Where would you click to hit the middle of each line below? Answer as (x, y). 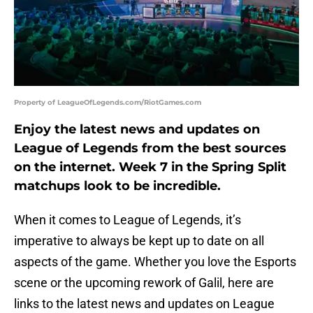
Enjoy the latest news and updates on (137, 130)
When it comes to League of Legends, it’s (128, 220)
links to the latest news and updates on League (144, 304)
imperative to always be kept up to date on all (139, 241)
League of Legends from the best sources (150, 148)
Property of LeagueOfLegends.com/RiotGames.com (108, 103)
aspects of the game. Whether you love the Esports (155, 262)
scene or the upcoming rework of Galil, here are (144, 283)
